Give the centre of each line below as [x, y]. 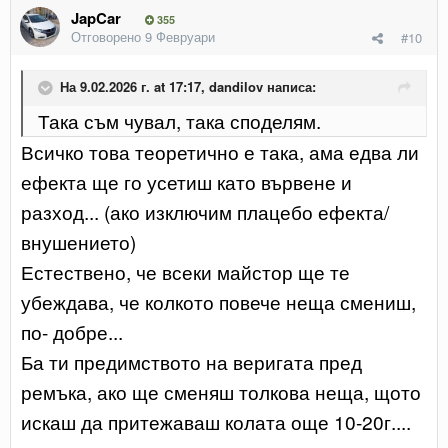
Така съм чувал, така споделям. [179, 120]
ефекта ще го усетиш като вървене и [186, 181]
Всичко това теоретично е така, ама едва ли [220, 151]
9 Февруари [180, 36]
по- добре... [72, 331]
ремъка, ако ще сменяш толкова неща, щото [221, 391]
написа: [289, 86]
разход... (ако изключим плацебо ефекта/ [205, 211]
